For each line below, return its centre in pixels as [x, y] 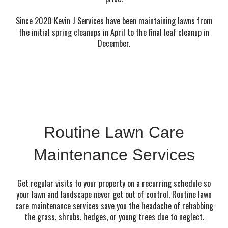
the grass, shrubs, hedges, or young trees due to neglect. [114, 217]
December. [114, 44]
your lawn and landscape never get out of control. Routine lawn [114, 194]
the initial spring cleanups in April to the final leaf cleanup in [114, 32]
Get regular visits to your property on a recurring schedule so [114, 183]
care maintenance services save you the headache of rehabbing [114, 205]
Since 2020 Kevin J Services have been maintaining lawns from [114, 21]
